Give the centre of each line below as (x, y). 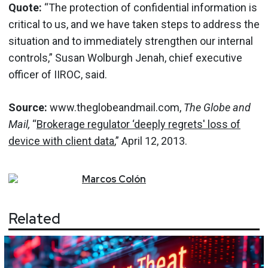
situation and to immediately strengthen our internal (131, 41)
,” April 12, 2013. (151, 141)
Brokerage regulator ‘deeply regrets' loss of (138, 124)
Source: (28, 107)
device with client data (61, 141)
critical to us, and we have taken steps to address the (134, 24)
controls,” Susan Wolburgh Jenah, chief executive (125, 57)
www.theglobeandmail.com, (115, 107)
